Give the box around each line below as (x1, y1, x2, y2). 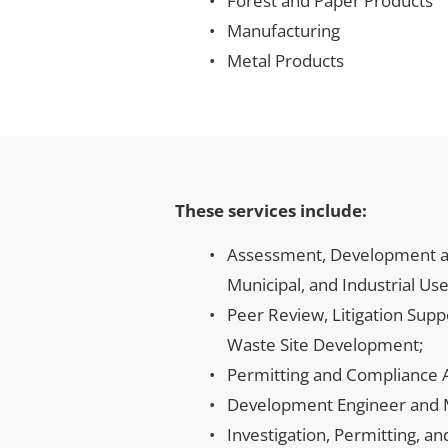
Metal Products (226, 49, 344, 72)
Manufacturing (226, 19, 340, 42)
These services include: (175, 199, 367, 222)
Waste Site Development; (226, 333, 423, 356)
